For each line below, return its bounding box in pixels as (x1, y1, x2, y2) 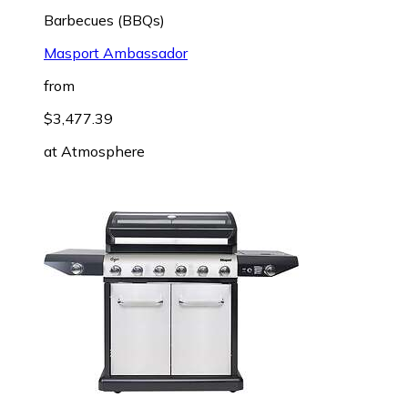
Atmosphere (61, 141, 145, 160)
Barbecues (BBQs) (44, 10, 165, 29)
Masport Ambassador (44, 43, 188, 62)
